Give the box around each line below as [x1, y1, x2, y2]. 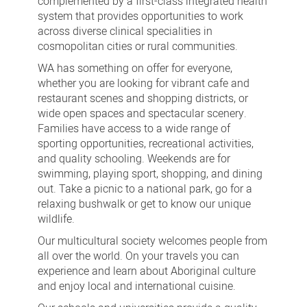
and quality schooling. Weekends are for [37, 150, 230, 167]
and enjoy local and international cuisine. [37, 278, 236, 295]
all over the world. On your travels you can [37, 247, 239, 265]
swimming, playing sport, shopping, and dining [37, 165, 262, 182]
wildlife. [37, 210, 75, 228]
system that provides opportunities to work [37, 8, 243, 25]
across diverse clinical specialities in [37, 23, 212, 40]
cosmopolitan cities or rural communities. [37, 38, 238, 55]
